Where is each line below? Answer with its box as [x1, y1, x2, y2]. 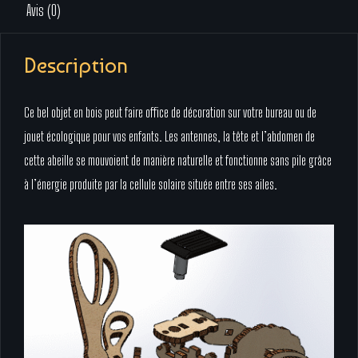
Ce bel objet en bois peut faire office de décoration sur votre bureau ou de [24, 105, 316, 121]
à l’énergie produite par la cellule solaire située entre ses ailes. [24, 177, 277, 193]
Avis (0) [26, 2, 61, 20]
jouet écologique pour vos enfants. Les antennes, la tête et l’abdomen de [24, 129, 315, 145]
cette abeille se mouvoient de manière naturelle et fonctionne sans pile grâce [24, 153, 332, 169]
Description [24, 54, 128, 78]
